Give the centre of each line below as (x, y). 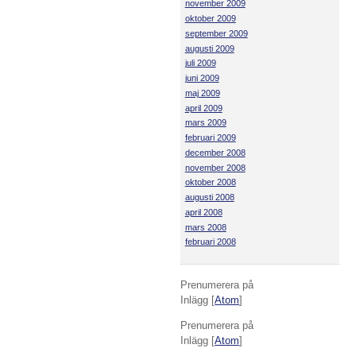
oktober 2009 (210, 19)
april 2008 (203, 212)
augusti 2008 (209, 197)
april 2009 (203, 108)
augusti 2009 (209, 48)
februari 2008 (210, 242)
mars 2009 (205, 123)
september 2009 (216, 33)
